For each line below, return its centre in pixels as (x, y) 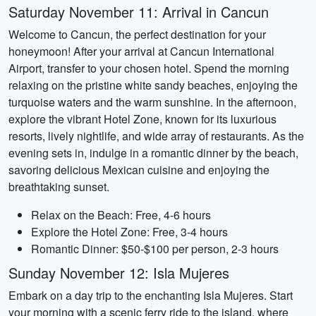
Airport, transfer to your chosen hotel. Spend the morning (149, 68)
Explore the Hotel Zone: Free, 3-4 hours (129, 232)
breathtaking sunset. (59, 187)
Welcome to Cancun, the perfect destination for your (137, 34)
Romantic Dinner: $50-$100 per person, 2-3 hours (155, 249)
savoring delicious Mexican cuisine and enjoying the (139, 170)
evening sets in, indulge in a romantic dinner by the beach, (153, 153)
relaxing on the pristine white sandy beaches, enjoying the (153, 85)
